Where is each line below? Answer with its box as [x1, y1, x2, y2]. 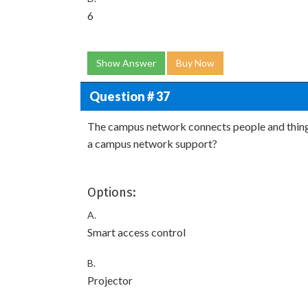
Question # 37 [89, 88, 170, 104]
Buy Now [176, 57, 214, 69]
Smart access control [87, 225, 186, 239]
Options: [87, 185, 136, 200]
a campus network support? [87, 137, 217, 150]
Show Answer [96, 57, 156, 69]
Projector [87, 274, 133, 287]
